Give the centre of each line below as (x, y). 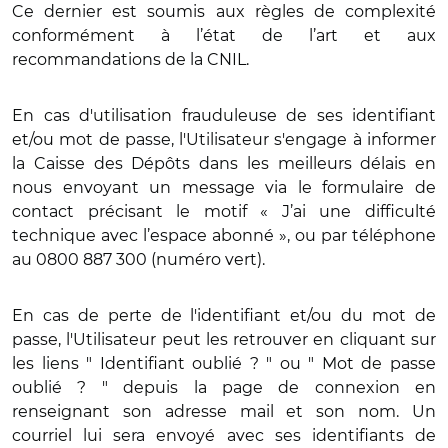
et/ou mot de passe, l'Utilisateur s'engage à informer (224, 139)
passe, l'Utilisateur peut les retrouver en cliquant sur (224, 339)
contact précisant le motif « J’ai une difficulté (224, 211)
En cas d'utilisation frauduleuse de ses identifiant (224, 115)
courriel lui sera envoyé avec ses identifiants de (224, 435)
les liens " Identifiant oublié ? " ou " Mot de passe (224, 363)
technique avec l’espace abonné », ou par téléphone (224, 235)
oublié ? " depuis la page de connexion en (224, 387)
